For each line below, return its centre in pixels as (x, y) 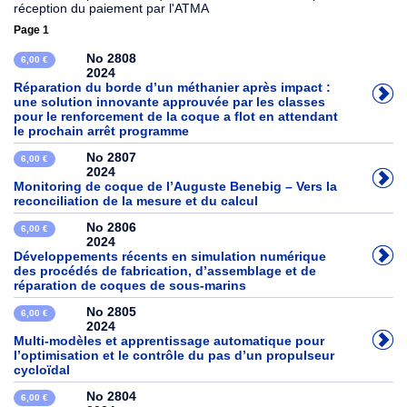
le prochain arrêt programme (101, 131)
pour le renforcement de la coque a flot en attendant (176, 116)
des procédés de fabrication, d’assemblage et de (165, 271)
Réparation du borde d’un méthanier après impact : (172, 87)
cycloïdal (42, 370)
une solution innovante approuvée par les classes (169, 102)
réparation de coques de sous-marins (130, 285)
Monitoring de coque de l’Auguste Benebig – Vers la (175, 186)
